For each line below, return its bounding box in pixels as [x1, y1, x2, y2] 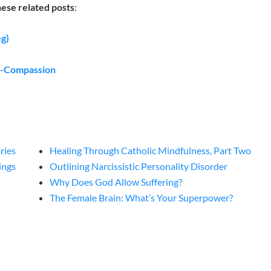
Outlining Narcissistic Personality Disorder [50, 160, 228, 172]
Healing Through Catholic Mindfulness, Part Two [50, 145, 252, 157]
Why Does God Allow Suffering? [50, 176, 183, 188]
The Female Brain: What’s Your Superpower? [50, 192, 233, 204]
